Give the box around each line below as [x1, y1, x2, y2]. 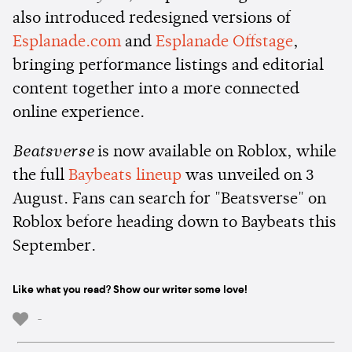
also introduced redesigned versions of [13, 11, 291, 27]
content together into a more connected [13, 82, 299, 98]
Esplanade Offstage [156, 35, 293, 51]
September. [13, 239, 96, 255]
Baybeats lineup [68, 168, 181, 185]
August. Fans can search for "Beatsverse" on [13, 192, 326, 208]
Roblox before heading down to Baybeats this [13, 215, 336, 232]
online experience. [13, 105, 145, 122]
